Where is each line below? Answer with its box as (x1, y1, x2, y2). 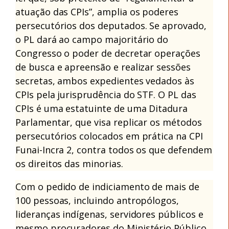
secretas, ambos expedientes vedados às (15, 74, 194, 87)
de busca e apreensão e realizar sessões (15, 60, 191, 73)
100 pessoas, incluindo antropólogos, (15, 194, 179, 207)
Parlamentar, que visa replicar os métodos (15, 116, 202, 128)
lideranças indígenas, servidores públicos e (15, 208, 203, 220)
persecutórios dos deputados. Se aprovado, (15, 19, 207, 32)
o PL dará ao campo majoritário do (15, 33, 169, 45)
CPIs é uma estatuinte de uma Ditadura (15, 102, 188, 114)
